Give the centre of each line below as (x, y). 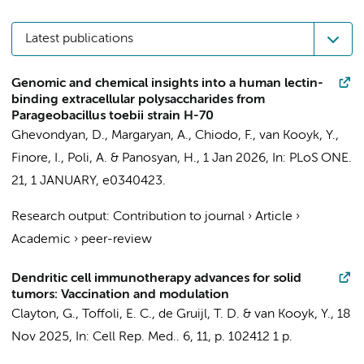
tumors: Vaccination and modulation (120, 295)
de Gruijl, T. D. (199, 314)
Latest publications (79, 39)
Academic (41, 240)
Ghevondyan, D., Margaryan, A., (103, 136)
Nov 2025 (40, 337)
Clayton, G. (43, 314)
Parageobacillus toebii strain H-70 (113, 116)
